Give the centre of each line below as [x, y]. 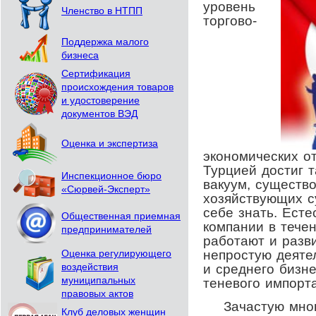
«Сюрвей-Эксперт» [106, 189]
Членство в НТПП [102, 11]
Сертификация [96, 74]
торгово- [230, 20]
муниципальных [98, 280]
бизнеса [80, 55]
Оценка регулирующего [116, 254]
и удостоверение [101, 101]
